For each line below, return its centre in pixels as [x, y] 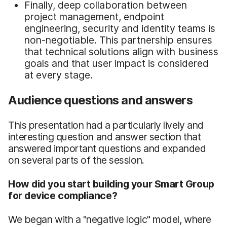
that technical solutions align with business [121, 51]
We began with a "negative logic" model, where [110, 219]
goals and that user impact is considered [117, 63]
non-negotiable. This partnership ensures [118, 40]
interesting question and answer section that [105, 137]
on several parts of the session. [76, 160]
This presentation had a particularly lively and [106, 125]
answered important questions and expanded [107, 148]
